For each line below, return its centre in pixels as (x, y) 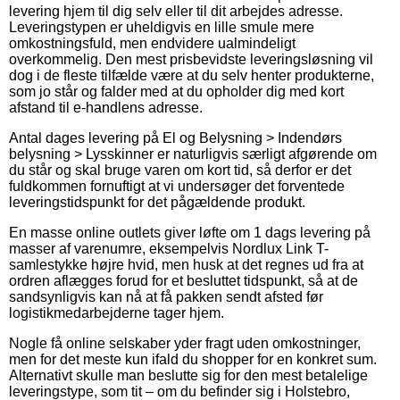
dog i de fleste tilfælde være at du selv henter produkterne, (192, 75)
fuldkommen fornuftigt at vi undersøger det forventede (177, 186)
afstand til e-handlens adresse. (106, 107)
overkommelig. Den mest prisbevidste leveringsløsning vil (191, 59)
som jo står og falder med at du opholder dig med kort (176, 91)
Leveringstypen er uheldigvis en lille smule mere (162, 27)
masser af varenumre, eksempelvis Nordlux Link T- (169, 248)
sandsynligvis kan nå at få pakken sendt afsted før (166, 296)
